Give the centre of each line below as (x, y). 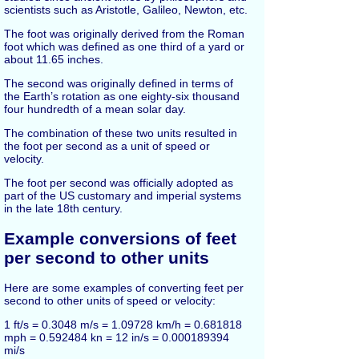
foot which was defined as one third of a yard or (124, 47)
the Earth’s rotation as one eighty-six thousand (122, 97)
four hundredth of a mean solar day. (95, 109)
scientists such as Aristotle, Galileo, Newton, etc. (126, 10)
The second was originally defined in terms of (119, 84)
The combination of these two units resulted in (121, 133)
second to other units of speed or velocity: (110, 301)
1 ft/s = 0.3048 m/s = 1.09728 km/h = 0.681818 (123, 325)
